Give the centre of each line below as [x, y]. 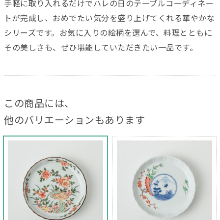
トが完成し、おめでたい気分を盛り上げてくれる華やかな [109, 18]
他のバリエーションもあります [74, 120]
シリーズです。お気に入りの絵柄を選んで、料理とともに [108, 33]
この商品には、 [39, 103]
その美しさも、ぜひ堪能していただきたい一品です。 [101, 48]
